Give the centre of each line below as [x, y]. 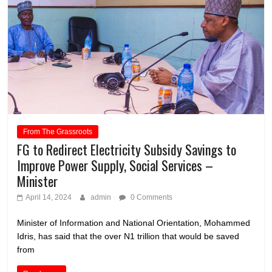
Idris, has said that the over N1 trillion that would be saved [128, 236]
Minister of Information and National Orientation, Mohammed [134, 223]
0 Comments [151, 198]
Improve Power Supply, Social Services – [115, 165]
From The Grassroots [58, 132]
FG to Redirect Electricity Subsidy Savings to [127, 150]
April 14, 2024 [49, 198]
